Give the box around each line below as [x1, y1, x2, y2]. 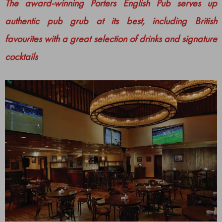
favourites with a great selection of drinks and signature [5, 32, 217, 45]
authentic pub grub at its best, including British [5, 14, 217, 27]
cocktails [5, 50, 38, 63]
